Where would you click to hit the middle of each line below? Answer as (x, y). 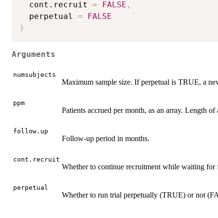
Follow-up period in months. (106, 138)
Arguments (34, 55)
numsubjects (35, 74)
